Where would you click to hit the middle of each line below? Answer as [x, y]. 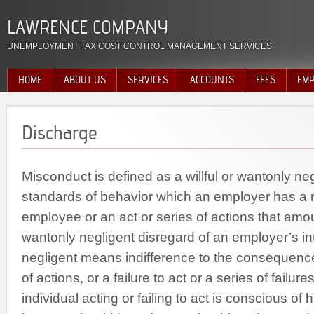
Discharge [60, 133]
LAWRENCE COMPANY [88, 27]
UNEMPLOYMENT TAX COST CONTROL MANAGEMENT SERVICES [139, 46]
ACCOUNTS [212, 80]
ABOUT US [85, 80]
